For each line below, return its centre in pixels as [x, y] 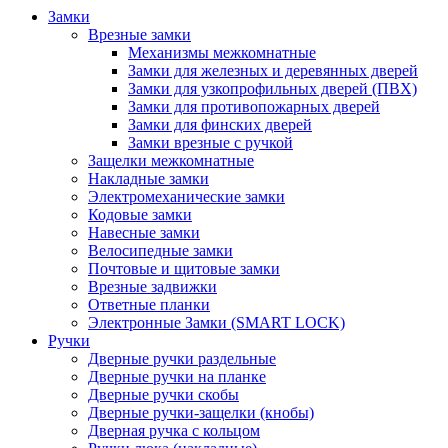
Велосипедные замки [160, 250]
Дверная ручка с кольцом [174, 430]
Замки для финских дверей [220, 124]
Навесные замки [144, 232]
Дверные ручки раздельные [182, 358]
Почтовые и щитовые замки [184, 268]
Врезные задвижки [152, 286]
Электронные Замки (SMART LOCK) [216, 322]
